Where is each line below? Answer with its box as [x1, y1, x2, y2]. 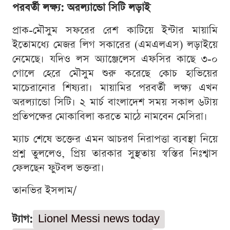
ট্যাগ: [12, 212, 33, 227]
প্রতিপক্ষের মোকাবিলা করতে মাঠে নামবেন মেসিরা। [12, 109, 207, 124]
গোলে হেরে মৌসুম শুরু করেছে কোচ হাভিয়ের [12, 66, 218, 81]
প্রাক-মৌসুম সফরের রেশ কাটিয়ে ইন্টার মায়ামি [12, 23, 218, 38]
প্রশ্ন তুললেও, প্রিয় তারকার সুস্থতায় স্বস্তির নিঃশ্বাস [12, 146, 218, 161]
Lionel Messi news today [38, 213, 160, 226]
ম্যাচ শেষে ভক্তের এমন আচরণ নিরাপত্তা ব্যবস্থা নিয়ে [12, 132, 218, 147]
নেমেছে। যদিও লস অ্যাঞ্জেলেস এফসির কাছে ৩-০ [12, 52, 218, 67]
